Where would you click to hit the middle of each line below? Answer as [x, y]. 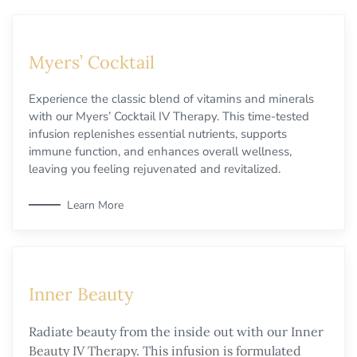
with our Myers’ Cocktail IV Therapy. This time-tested [169, 117]
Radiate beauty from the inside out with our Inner [176, 331]
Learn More [95, 205]
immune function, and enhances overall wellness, [160, 152]
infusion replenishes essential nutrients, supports [158, 134]
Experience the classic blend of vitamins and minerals [171, 99]
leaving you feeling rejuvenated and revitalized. [155, 169]
